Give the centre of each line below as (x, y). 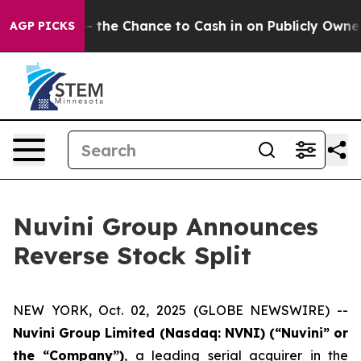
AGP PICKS (42, 26)
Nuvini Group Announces (166, 226)
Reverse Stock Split (132, 255)
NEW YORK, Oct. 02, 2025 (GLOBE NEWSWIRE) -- (180, 310)
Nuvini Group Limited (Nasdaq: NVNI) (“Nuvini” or (180, 333)
